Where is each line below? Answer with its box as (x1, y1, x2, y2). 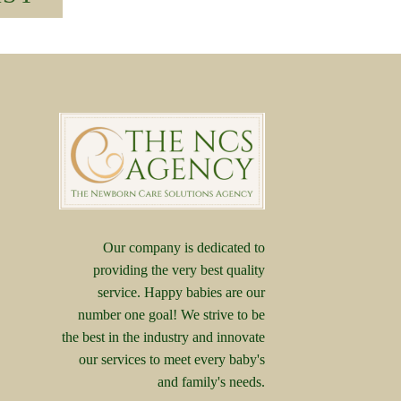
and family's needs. (158, 373, 265, 389)
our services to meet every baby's (79, 351, 265, 367)
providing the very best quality (93, 261, 265, 277)
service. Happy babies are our (98, 284, 265, 300)
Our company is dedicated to (103, 239, 265, 255)
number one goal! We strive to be (78, 306, 265, 322)
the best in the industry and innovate (62, 328, 265, 345)
